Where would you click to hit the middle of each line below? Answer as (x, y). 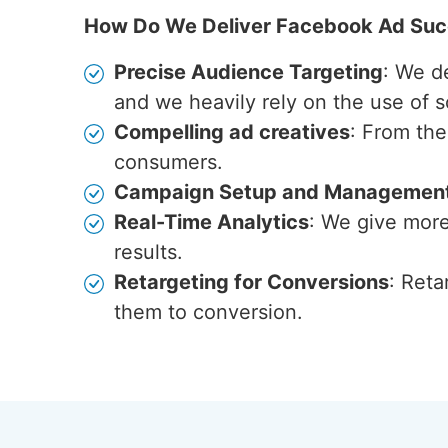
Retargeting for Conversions (251, 282)
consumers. (168, 162)
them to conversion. (208, 312)
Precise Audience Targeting (248, 72)
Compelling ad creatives (232, 132)
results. (148, 252)
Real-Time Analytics (211, 222)
